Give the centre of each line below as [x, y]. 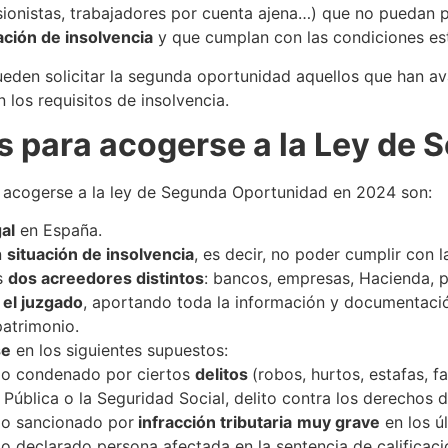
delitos [223, 374]
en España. [58, 230]
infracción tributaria [212, 422]
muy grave [338, 422]
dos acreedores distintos [105, 278]
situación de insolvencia [100, 254]
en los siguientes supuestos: [119, 350]
